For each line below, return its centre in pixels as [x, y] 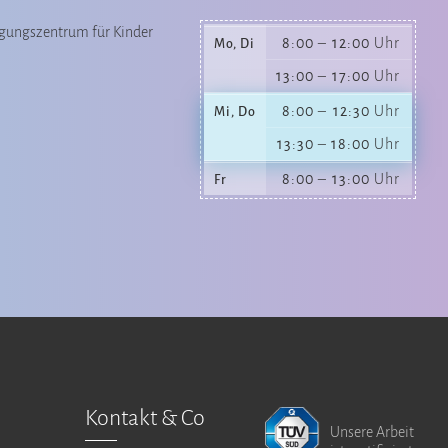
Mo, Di [234, 44]
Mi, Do [235, 112]
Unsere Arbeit [372, 432]
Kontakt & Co [144, 418]
